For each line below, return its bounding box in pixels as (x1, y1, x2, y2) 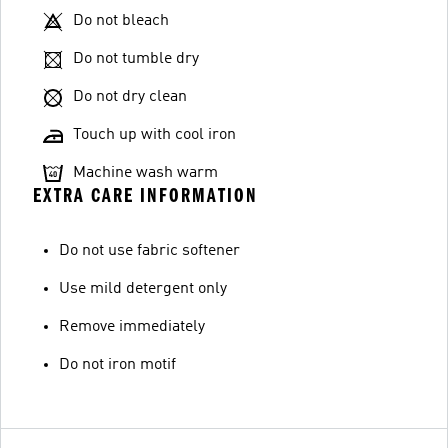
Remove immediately (59, 318, 205, 335)
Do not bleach (73, 12, 169, 29)
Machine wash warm (73, 164, 218, 181)
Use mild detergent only (59, 280, 227, 297)
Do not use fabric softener (59, 242, 240, 259)
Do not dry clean (73, 88, 187, 105)
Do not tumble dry (73, 50, 199, 67)
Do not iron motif (59, 356, 176, 373)
